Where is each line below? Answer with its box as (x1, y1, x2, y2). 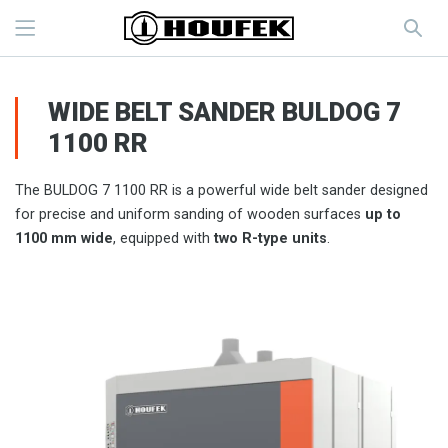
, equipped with (113, 230, 214, 247)
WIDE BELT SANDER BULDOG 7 (48, 97, 401, 127)
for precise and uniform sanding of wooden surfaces (15, 206, 365, 223)
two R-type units (214, 230, 327, 247)
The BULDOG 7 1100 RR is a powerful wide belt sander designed (15, 182, 428, 199)
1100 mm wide (15, 230, 113, 247)
